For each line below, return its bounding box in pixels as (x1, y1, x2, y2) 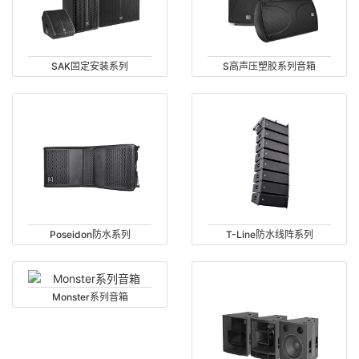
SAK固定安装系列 (51, 59, 128, 72)
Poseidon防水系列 (49, 228, 131, 241)
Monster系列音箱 (51, 291, 128, 304)
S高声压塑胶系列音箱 (223, 59, 316, 72)
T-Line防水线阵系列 (225, 228, 313, 241)
